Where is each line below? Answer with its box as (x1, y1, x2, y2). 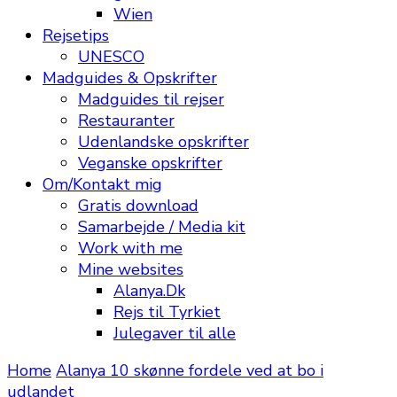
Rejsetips (43, 25, 109, 46)
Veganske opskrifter (78, 152, 222, 174)
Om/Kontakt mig (43, 174, 162, 195)
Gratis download (78, 195, 198, 216)
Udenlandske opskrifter (78, 131, 249, 152)
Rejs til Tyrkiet (113, 301, 221, 323)
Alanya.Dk (113, 280, 185, 301)
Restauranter (78, 110, 175, 131)
